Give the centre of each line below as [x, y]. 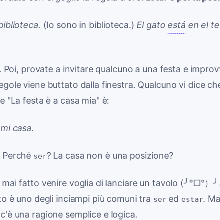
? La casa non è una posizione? [110, 155]
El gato [152, 25]
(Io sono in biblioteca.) [89, 25]
